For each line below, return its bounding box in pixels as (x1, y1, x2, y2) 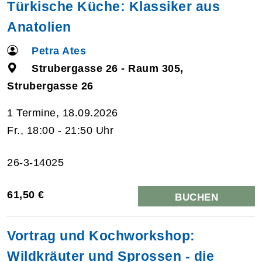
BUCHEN (175, 191, 218, 203)
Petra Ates (32, 44, 87, 57)
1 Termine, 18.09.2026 (7, 106, 118, 119)
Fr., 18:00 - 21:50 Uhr (7, 124, 113, 136)
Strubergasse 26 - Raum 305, (32, 62, 184, 74)
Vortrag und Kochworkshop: (7, 227, 195, 243)
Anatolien (7, 19, 71, 35)
